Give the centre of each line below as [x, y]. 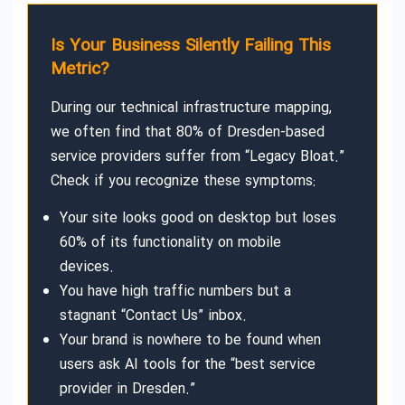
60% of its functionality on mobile [170, 242]
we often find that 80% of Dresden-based [188, 132]
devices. [87, 267]
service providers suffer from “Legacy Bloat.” [198, 156]
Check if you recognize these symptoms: [183, 181]
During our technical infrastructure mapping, [191, 108]
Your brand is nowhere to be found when [190, 340]
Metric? [80, 69]
